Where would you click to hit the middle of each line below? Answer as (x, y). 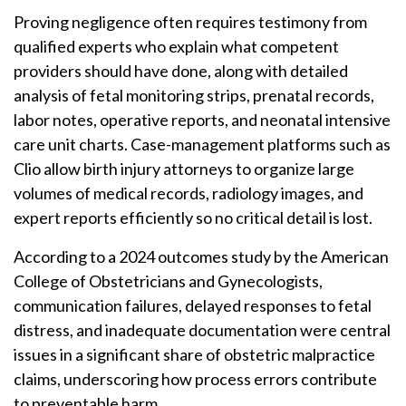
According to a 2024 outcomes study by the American (201, 256)
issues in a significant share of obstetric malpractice (194, 354)
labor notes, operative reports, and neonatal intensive (202, 120)
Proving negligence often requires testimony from (190, 22)
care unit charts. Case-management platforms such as (202, 144)
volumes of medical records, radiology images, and (188, 193)
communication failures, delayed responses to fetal (193, 305)
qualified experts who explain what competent (176, 46)
